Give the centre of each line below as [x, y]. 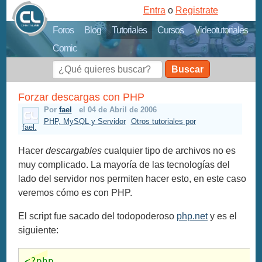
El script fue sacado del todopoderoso [98, 216]
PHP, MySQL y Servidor [85, 122]
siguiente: [39, 230]
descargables [74, 150]
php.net [192, 216]
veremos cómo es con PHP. [75, 192]
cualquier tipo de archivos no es [169, 150]
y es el [223, 216]
